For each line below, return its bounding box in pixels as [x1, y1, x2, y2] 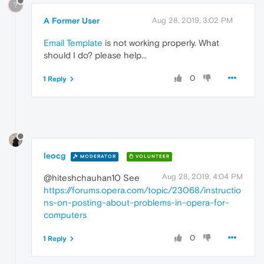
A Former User [44, 15, 100, 25]
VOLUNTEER [134, 153, 170, 159]
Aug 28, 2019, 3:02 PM [152, 15, 233, 25]
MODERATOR [78, 153, 116, 159]
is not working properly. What [103, 37, 219, 48]
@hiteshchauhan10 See [44, 173, 140, 183]
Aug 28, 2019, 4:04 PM [162, 172, 243, 181]
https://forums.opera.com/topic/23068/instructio [44, 185, 241, 196]
